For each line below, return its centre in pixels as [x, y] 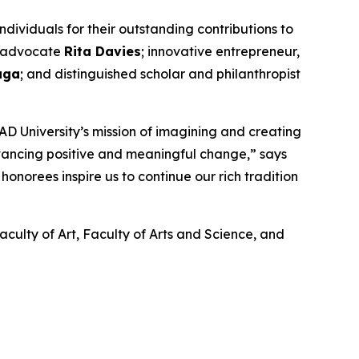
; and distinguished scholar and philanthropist [160, 74]
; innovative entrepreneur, [220, 51]
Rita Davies [103, 51]
